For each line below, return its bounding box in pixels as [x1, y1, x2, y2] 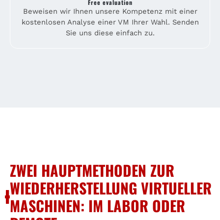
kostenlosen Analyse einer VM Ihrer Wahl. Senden [21, 17, 199, 27]
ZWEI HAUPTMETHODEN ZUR [9, 159, 174, 181]
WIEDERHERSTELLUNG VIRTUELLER [9, 176, 212, 199]
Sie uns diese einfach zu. [65, 28, 155, 37]
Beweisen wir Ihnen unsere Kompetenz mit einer [23, 6, 197, 16]
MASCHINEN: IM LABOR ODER [9, 194, 185, 217]
